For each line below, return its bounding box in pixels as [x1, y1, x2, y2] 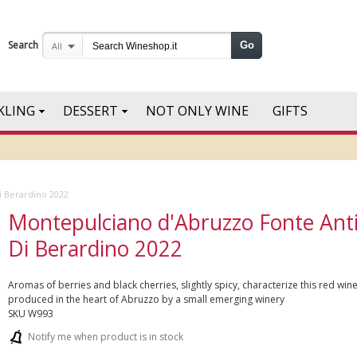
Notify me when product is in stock [27, 329, 183, 343]
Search [8, 38, 38, 52]
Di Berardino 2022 [7, 234, 182, 263]
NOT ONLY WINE [146, 102, 249, 120]
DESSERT [63, 102, 118, 120]
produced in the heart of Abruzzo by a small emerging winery [7, 292, 284, 306]
